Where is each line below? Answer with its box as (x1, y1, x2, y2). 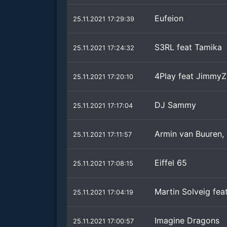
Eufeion (155, 13, 183, 23)
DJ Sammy (155, 100, 196, 110)
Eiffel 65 (155, 158, 187, 168)
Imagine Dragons (155, 215, 219, 225)
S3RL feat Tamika (155, 42, 222, 52)
